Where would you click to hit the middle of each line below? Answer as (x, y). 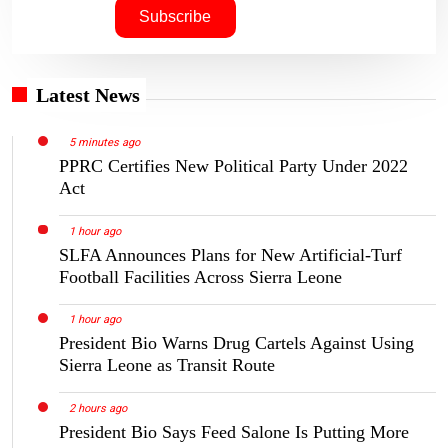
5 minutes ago (104, 142)
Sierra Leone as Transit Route (167, 365)
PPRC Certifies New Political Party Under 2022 (233, 165)
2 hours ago (97, 409)
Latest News (88, 94)
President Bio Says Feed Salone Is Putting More (234, 432)
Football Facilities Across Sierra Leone (200, 276)
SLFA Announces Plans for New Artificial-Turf (230, 254)
